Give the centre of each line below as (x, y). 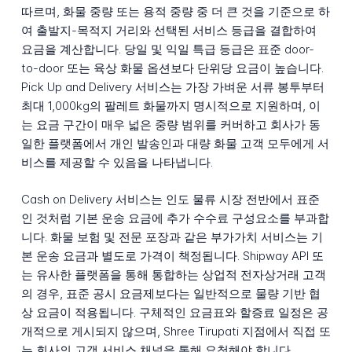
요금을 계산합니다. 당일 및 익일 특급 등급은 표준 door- (167, 49)
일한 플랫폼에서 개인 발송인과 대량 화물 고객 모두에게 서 (175, 143)
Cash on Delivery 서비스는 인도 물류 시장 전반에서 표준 (170, 199)
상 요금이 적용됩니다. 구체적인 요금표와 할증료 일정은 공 (174, 312)
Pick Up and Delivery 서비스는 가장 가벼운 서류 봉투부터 (172, 86)
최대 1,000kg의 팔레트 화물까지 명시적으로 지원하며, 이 (170, 105)
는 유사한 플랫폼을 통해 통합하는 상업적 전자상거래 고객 (173, 274)
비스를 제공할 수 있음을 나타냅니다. (117, 162)
